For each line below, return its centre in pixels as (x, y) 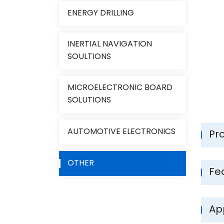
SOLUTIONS (89, 100)
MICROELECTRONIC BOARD (120, 88)
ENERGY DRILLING (100, 13)
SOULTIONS (89, 57)
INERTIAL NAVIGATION (109, 44)
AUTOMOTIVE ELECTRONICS (121, 132)
